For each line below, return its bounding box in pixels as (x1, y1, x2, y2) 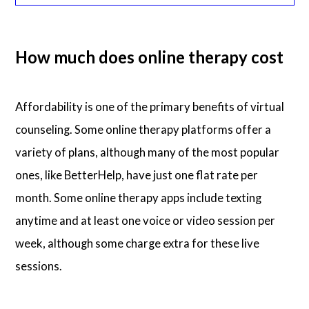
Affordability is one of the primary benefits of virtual (15, 99, 285, 114)
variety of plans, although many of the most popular (15, 144, 280, 159)
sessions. (15, 258, 63, 273)
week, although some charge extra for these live (15, 235, 260, 250)
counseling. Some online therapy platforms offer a (15, 121, 272, 137)
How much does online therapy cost (15, 47, 284, 68)
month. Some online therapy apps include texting (15, 190, 262, 205)
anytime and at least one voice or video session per (15, 212, 276, 228)
